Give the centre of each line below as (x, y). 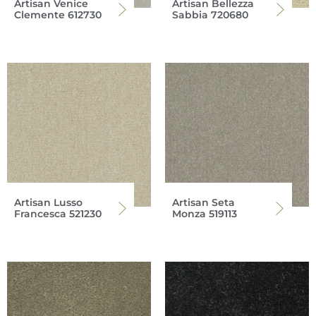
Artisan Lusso (48, 202)
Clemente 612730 (58, 14)
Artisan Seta (203, 202)
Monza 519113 (205, 213)
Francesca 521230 (58, 213)
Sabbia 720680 (210, 14)
